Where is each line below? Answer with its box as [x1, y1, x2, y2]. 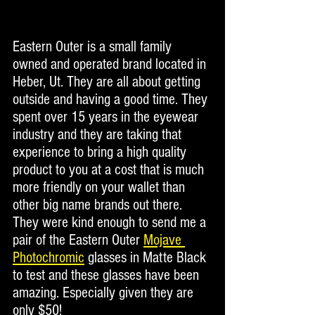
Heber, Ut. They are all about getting [13, 73, 204, 91]
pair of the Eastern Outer [13, 231, 143, 250]
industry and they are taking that [13, 126, 185, 144]
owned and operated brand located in [13, 56, 210, 74]
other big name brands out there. [13, 196, 189, 214]
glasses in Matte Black [84, 249, 210, 267]
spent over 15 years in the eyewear [13, 108, 202, 127]
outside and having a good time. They [13, 91, 211, 109]
